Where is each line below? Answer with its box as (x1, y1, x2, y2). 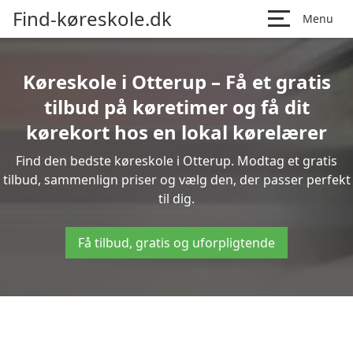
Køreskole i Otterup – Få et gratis (22, 69, 331, 95)
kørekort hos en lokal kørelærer (26, 119, 327, 145)
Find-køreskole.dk (13, 6, 172, 32)
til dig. (158, 190, 195, 207)
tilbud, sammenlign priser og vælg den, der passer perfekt (2, 171, 351, 188)
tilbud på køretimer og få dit (43, 94, 310, 120)
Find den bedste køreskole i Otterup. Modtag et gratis (16, 152, 337, 169)
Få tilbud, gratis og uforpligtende (78, 234, 275, 251)
